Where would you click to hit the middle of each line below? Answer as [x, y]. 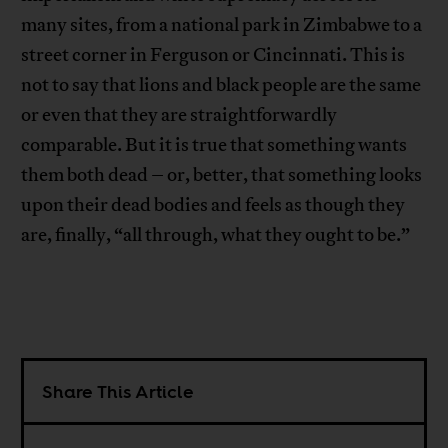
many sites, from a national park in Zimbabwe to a [222, 25]
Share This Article [118, 392]
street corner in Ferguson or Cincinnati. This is [213, 55]
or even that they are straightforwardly [179, 115]
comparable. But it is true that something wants [214, 145]
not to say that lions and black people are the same [221, 85]
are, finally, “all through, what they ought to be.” [216, 235]
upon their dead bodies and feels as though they [213, 205]
